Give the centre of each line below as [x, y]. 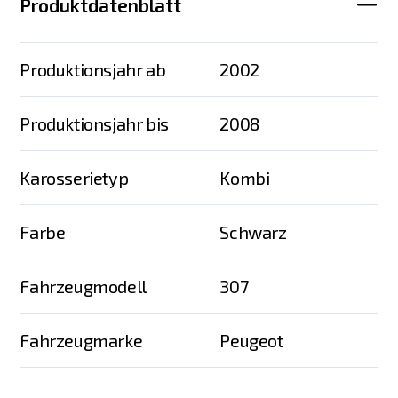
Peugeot [251, 340]
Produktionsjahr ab [93, 69]
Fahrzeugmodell [83, 286]
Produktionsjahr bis [94, 123]
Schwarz [253, 231]
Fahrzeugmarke [81, 340]
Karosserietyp [74, 177]
